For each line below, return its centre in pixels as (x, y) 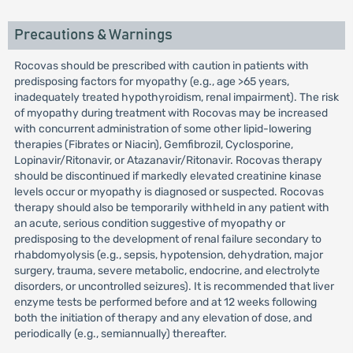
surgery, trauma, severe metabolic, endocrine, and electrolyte (167, 271)
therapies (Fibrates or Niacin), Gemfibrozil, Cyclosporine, (153, 145)
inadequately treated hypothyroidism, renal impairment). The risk (176, 97)
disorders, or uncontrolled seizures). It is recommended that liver (174, 286)
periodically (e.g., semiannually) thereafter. (120, 334)
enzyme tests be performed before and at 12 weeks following (165, 302)
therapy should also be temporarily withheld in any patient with (171, 208)
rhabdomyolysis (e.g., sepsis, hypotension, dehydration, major (168, 255)
